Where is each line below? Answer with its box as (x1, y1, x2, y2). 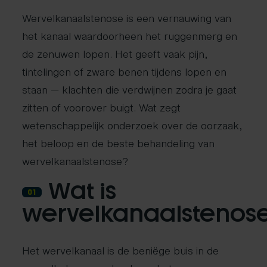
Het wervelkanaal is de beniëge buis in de (22, 241, 219, 258)
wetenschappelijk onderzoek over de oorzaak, (22, 116, 243, 133)
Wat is (48, 177, 116, 206)
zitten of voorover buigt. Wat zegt (22, 98, 181, 116)
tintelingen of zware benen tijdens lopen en (22, 63, 227, 80)
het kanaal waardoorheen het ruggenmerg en (22, 27, 238, 44)
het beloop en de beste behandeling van (22, 134, 215, 151)
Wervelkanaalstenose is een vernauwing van (22, 9, 232, 26)
